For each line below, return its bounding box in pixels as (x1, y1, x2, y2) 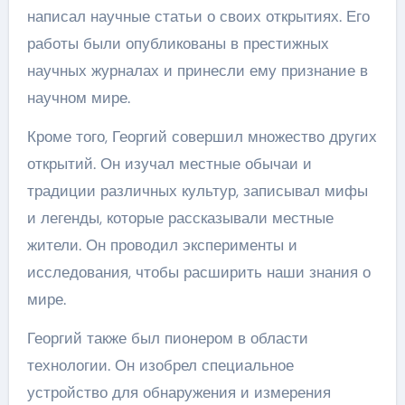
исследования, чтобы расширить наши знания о (26, 262, 371, 282)
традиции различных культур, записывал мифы (26, 181, 368, 201)
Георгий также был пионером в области (26, 328, 308, 348)
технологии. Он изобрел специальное (26, 355, 294, 375)
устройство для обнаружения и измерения (26, 382, 331, 402)
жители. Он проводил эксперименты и (26, 235, 297, 255)
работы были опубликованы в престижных (26, 33, 329, 53)
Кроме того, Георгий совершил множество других (26, 127, 377, 146)
